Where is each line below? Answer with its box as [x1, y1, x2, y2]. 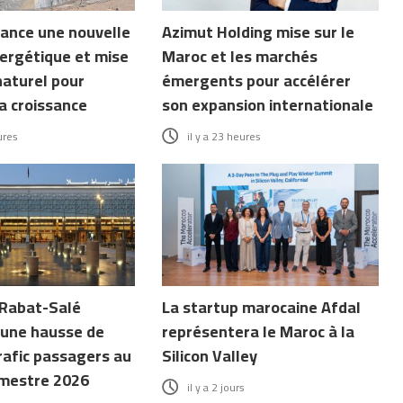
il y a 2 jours [187, 377, 246, 398]
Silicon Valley [162, 341, 258, 371]
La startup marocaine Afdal [162, 292, 362, 322]
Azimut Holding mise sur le [162, 17, 355, 48]
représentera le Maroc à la [162, 317, 355, 346]
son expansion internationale [162, 90, 374, 121]
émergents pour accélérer [162, 66, 352, 96]
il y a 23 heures [187, 126, 262, 148]
